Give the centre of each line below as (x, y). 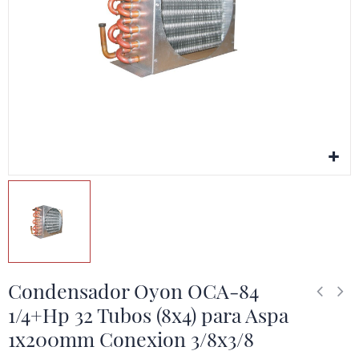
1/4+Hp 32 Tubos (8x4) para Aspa (148, 315)
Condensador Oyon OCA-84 (133, 290)
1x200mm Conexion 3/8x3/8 (131, 339)
